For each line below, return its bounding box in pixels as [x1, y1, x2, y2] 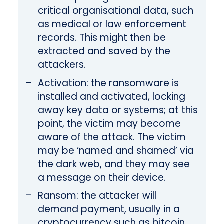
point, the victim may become [37, 116, 181, 130]
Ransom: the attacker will [37, 189, 156, 203]
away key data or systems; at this [37, 103, 198, 117]
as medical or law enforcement [37, 17, 186, 31]
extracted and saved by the [37, 44, 170, 58]
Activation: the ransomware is [37, 76, 179, 90]
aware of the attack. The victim [37, 130, 186, 144]
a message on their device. [37, 170, 166, 184]
